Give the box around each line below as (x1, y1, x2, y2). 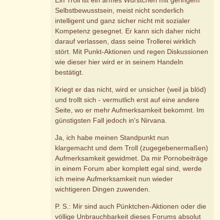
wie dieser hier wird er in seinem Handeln (55, 58, 184, 66)
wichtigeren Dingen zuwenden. (55, 185, 151, 193)
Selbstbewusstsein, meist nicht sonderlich (55, 6, 184, 15)
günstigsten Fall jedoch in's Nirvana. (55, 116, 167, 125)
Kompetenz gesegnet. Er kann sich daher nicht (55, 27, 201, 35)
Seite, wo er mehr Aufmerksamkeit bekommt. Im (55, 106, 205, 114)
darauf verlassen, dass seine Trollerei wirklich (55, 37, 196, 46)
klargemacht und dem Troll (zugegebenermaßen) (55, 144, 209, 152)
